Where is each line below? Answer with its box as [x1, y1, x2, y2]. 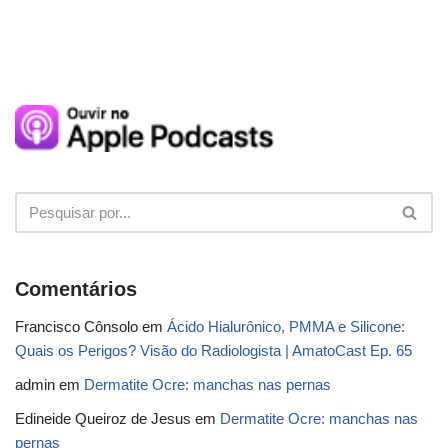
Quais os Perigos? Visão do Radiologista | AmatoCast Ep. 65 [15, 341, 412, 359]
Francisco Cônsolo [15, 317, 138, 335]
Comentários [15, 277, 137, 300]
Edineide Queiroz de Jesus [15, 409, 191, 427]
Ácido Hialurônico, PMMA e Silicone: [167, 317, 405, 335]
